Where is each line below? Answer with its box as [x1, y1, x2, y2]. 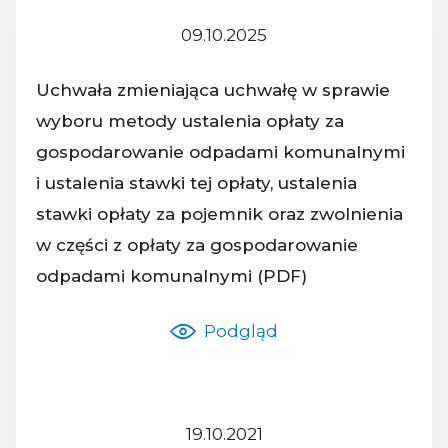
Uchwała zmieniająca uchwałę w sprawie [36, 79, 390, 100]
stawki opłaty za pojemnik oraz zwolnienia [36, 203, 403, 224]
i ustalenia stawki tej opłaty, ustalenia [36, 172, 357, 193]
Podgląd [204, 320, 278, 341]
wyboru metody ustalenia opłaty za [36, 110, 344, 131]
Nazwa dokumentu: [35, 186, 206, 207]
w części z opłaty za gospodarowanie [36, 234, 358, 255]
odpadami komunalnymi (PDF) [36, 265, 307, 286]
